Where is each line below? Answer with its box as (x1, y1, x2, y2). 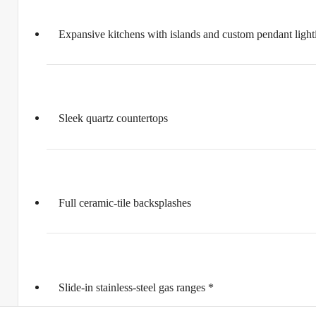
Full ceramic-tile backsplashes (58, 197, 191, 209)
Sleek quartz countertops (58, 112, 168, 125)
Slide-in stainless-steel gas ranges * (58, 281, 214, 293)
